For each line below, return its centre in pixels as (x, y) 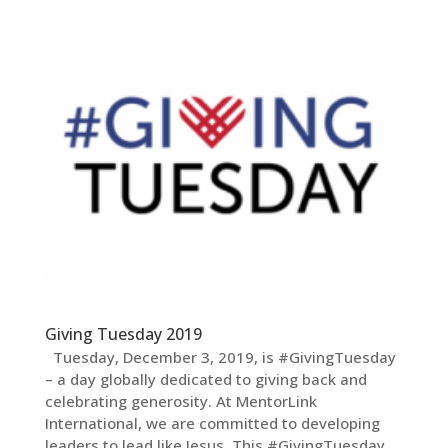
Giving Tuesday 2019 (123, 333)
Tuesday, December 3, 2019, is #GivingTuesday (220, 356)
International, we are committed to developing (212, 422)
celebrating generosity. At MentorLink (180, 400)
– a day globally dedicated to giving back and (205, 378)
